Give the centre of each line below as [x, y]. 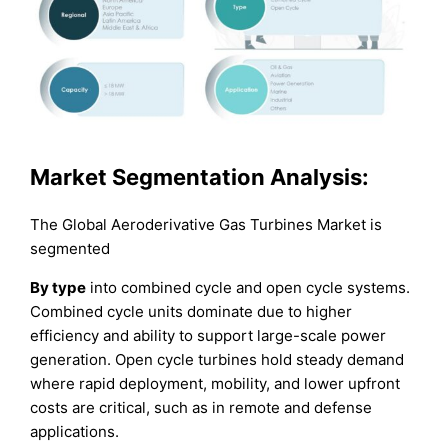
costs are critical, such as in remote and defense [201, 408]
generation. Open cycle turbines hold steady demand [217, 360]
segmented [70, 249]
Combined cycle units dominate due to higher [191, 312]
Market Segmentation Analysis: [200, 177]
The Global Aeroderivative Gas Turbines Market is [206, 225]
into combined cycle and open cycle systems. [248, 288]
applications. [75, 432]
